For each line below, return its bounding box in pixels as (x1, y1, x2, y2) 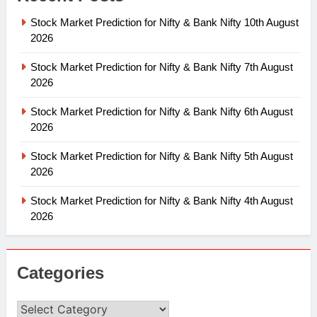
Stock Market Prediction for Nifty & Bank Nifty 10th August (30, 16, 299, 28)
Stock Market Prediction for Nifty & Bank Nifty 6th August (30, 105, 293, 117)
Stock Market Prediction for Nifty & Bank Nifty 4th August (30, 194, 293, 207)
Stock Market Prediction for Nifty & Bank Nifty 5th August (30, 149, 293, 162)
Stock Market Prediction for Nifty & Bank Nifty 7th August (30, 60, 293, 73)
